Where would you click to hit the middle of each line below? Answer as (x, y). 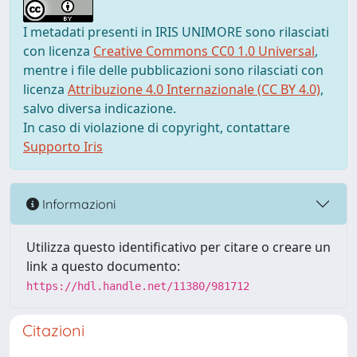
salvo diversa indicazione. (100, 108)
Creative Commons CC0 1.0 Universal (204, 51)
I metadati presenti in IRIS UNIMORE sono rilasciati (176, 32)
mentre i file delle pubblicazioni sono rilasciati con (173, 70)
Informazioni (77, 204)
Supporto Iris (63, 147)
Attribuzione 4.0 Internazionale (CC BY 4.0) (194, 89)
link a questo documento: (103, 266)
